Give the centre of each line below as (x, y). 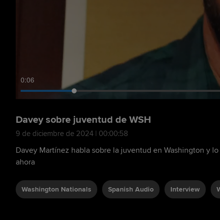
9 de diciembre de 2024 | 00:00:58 (72, 133)
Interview (185, 189)
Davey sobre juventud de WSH (83, 120)
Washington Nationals (56, 189)
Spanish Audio (131, 189)
